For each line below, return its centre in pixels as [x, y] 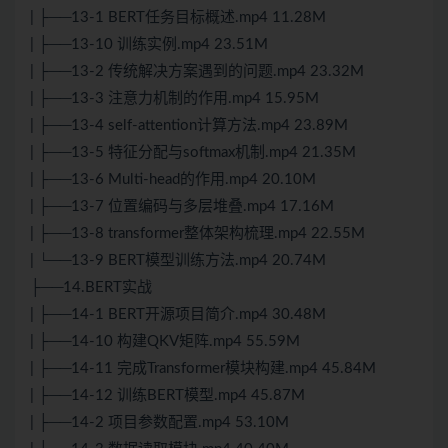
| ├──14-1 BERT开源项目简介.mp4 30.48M [178, 315]
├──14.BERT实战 [91, 288]
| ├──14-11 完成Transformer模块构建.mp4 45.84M [203, 369]
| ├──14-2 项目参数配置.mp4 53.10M [159, 423]
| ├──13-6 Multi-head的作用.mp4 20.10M [173, 180]
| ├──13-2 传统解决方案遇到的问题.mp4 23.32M [197, 72]
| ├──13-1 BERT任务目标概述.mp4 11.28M [178, 18]
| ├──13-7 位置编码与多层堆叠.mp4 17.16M [182, 207]
